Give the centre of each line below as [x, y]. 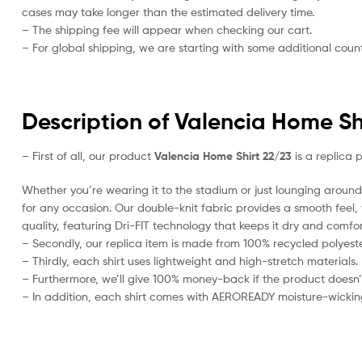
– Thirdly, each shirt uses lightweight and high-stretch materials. [190, 261]
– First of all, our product [86, 156]
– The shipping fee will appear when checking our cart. [167, 29]
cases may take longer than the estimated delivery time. [168, 11]
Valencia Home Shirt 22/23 [221, 156]
